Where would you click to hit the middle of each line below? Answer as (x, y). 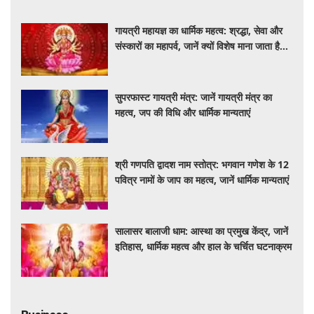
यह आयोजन (136, 61)
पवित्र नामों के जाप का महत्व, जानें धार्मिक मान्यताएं (202, 179)
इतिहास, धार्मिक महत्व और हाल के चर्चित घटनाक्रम (204, 247)
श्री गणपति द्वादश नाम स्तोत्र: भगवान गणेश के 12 (202, 164)
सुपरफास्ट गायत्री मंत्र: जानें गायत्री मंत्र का (194, 97)
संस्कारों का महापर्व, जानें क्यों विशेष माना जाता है (198, 46)
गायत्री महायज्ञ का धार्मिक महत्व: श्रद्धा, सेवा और (199, 30)
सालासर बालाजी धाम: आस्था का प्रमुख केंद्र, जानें (202, 231)
